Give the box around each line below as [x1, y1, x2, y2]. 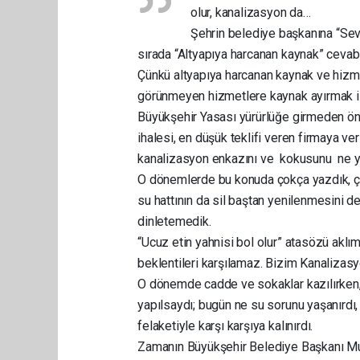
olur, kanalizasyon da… [190, 5, 311, 20]
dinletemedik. [137, 214, 211, 229]
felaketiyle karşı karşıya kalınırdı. [137, 318, 313, 333]
